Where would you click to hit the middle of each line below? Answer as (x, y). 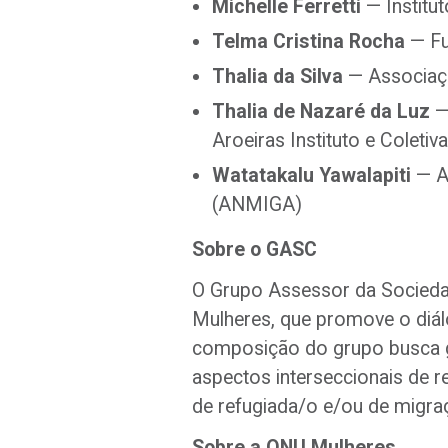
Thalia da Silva (277, 76)
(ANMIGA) (257, 204)
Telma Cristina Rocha (308, 41)
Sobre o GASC (254, 249)
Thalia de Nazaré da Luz (321, 111)
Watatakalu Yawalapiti (311, 175)
